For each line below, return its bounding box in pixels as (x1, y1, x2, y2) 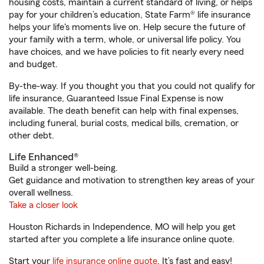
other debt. (9, 131, 54, 140)
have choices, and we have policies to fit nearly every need (9, 47, 244, 57)
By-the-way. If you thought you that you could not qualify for (9, 81, 255, 91)
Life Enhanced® (9, 151, 78, 162)
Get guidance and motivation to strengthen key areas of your (9, 176, 255, 185)
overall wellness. (9, 188, 73, 197)
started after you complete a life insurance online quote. (9, 235, 235, 244)
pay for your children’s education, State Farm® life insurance (9, 10, 250, 19)
